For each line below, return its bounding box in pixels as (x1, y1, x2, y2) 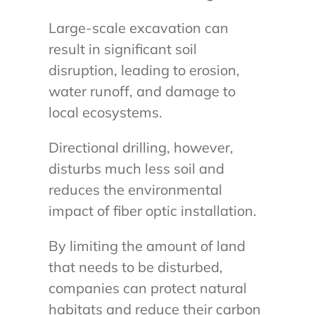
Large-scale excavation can (48, 18, 229, 37)
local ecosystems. (48, 103, 162, 121)
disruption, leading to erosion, (48, 60, 240, 79)
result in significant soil (48, 39, 197, 58)
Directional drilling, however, (48, 138, 233, 156)
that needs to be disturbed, (48, 257, 223, 276)
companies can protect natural (48, 278, 247, 297)
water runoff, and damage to (48, 82, 236, 100)
